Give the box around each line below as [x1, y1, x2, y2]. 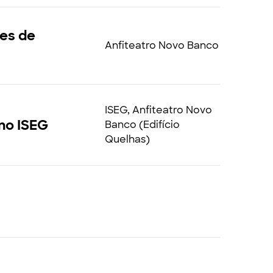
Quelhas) [104, 133, 150, 146]
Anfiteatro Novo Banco [104, 39, 219, 52]
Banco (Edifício [104, 118, 180, 131]
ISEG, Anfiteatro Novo [104, 104, 212, 116]
